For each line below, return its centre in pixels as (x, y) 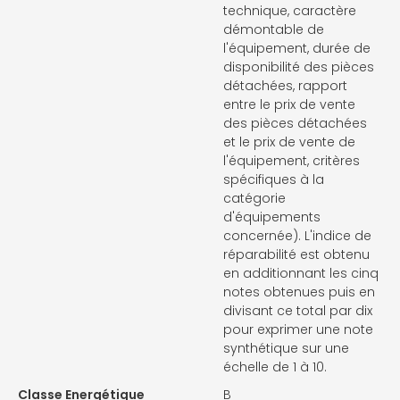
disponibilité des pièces (299, 67)
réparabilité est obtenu (296, 254)
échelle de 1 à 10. (275, 367)
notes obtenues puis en (299, 292)
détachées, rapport (285, 85)
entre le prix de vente (289, 104)
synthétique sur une (286, 348)
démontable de (274, 29)
